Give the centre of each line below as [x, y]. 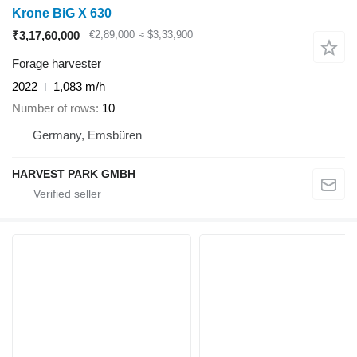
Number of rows [54, 108]
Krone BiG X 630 [62, 14]
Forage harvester [57, 64]
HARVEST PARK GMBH [74, 173]
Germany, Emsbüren [87, 135]
